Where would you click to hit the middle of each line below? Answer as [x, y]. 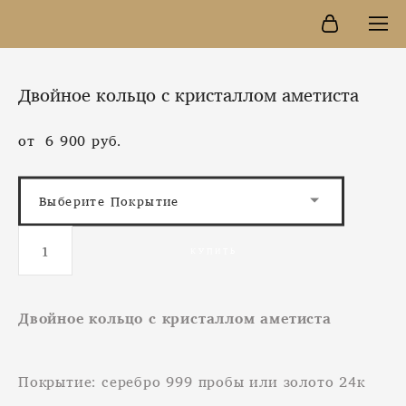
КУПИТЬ [214, 250]
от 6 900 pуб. [70, 140]
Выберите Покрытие [109, 201]
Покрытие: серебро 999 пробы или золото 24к [192, 382]
